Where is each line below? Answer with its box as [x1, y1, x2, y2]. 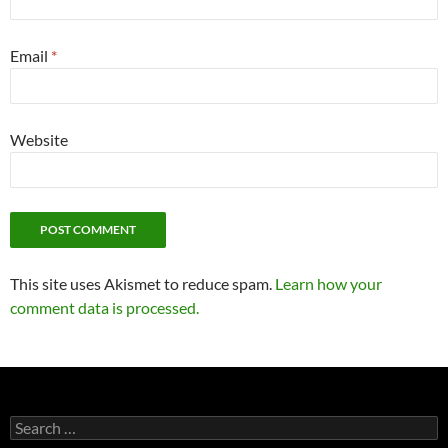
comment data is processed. [10, 298, 199, 318]
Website [10, 130, 68, 150]
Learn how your [275, 274, 382, 294]
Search [9, 415, 51, 433]
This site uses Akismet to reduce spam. [10, 274, 275, 294]
